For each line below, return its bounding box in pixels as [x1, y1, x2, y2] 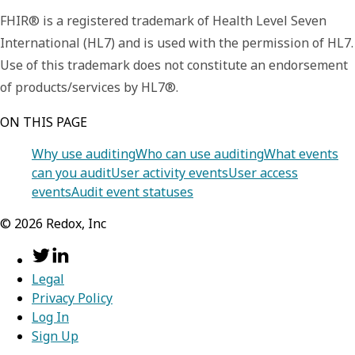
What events [264, 145, 338, 163]
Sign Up [32, 327, 78, 345]
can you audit [32, 164, 111, 182]
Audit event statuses [71, 183, 193, 201]
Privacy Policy [32, 289, 113, 307]
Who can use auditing [136, 145, 264, 163]
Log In [32, 308, 69, 326]
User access [228, 164, 298, 182]
